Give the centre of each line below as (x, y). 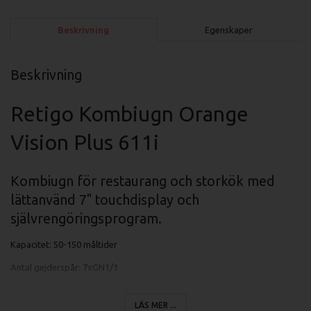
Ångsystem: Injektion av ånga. (70, 291)
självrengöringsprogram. (86, 219)
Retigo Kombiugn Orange (129, 114)
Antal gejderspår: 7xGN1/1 (64, 268)
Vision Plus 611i (85, 143)
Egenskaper (228, 30)
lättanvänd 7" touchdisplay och (105, 200)
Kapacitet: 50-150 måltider (64, 245)
